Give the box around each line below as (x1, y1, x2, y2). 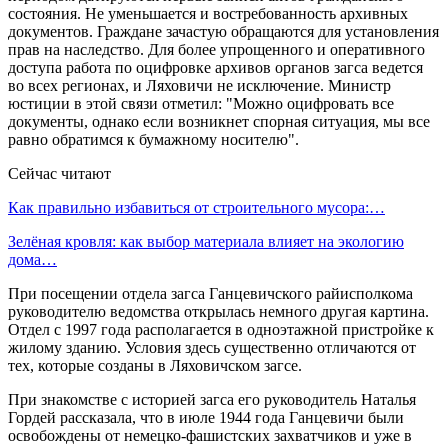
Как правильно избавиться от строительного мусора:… (8, 198, 385, 216)
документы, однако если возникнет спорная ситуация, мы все (8, 112, 430, 130)
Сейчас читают (8, 164, 111, 182)
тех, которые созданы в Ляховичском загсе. (8, 356, 302, 374)
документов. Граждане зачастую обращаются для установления (8, 22, 439, 40)
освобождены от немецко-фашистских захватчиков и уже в (8, 426, 412, 444)
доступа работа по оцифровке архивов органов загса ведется (8, 58, 423, 76)
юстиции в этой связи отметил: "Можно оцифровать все (8, 94, 394, 112)
